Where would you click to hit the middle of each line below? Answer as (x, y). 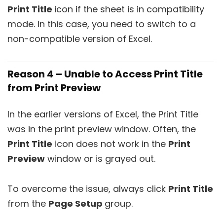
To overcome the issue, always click (88, 189)
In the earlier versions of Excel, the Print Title (103, 114)
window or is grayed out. (100, 159)
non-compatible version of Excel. (80, 39)
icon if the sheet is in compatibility (129, 9)
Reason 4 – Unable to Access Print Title (105, 74)
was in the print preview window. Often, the (102, 129)
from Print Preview (54, 88)
